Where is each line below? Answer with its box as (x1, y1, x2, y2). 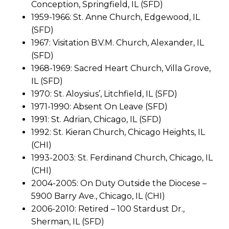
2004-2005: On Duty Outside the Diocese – (31, 178, 207, 188)
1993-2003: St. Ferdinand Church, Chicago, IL (31, 152, 213, 163)
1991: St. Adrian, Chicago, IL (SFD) (31, 114, 162, 124)
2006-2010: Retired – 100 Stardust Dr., (31, 203, 185, 214)
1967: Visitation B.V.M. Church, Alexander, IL (31, 37, 204, 48)
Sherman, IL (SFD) (31, 216, 104, 226)
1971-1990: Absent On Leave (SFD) (31, 101, 168, 111)
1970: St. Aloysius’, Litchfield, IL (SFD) (31, 88, 177, 99)
